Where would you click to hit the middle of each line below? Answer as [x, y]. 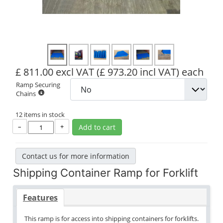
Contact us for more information [76, 156]
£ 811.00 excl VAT [55, 72]
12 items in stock [40, 114]
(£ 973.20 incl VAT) [138, 72]
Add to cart [97, 127]
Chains [26, 94]
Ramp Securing [38, 85]
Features [40, 198]
